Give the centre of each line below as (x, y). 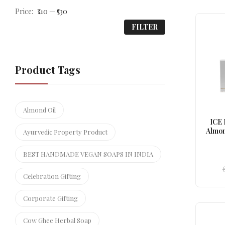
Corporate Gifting (50, 198)
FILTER (144, 27)
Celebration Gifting (52, 176)
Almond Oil (39, 110)
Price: (25, 11)
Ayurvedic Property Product (65, 132)
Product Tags (48, 70)
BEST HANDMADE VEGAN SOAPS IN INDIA (88, 154)
